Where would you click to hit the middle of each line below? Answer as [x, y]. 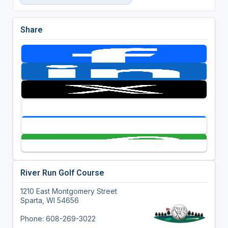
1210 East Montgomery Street [68, 191]
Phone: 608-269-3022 [58, 218]
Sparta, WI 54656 [49, 200]
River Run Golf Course [62, 173]
